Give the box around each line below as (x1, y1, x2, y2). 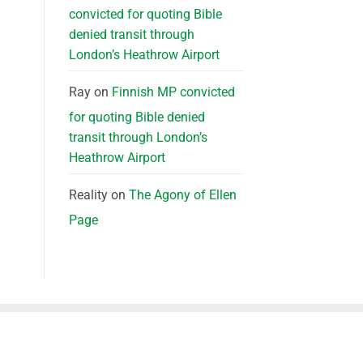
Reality (68, 186, 108, 203)
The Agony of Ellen (128, 186, 237, 203)
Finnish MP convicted (111, 83, 235, 100)
